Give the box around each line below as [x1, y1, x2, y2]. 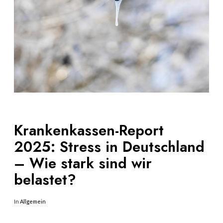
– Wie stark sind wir [14, 153, 152, 174]
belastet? [14, 169, 76, 191]
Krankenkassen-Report [14, 120, 164, 141]
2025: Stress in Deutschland [14, 136, 205, 158]
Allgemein [20, 198, 46, 205]
